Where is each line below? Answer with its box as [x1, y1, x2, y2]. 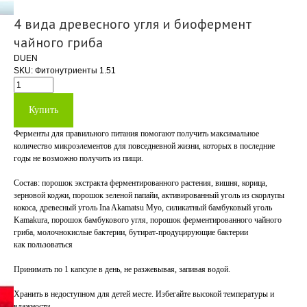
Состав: [14, 178, 40, 188]
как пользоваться [14, 240, 73, 249]
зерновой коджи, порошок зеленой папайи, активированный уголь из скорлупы [14, 191, 284, 200]
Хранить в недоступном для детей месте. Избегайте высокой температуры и [14, 289, 274, 299]
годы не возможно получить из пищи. [14, 153, 143, 163]
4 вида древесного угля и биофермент [14, 15, 252, 33]
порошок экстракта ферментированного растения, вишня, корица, [40, 178, 267, 188]
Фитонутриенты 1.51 [35, 66, 116, 75]
